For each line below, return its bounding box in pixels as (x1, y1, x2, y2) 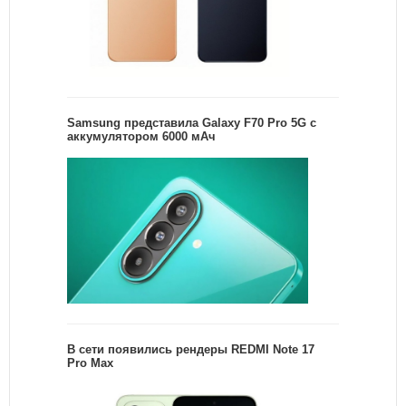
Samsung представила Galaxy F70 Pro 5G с (67, 115, 316, 130)
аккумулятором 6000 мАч (67, 129, 216, 143)
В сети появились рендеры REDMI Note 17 (67, 343, 314, 357)
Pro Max (67, 356, 113, 371)
